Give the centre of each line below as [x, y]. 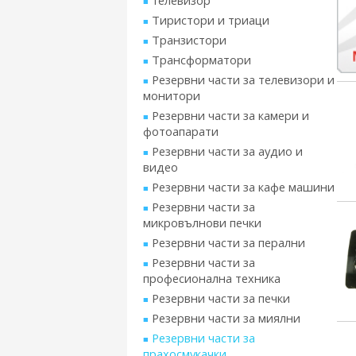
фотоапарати [181, 131]
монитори [172, 95]
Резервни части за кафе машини [243, 187]
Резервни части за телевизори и [243, 79]
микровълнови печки [202, 222]
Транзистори [189, 40]
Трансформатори [201, 60]
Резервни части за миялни [226, 318]
